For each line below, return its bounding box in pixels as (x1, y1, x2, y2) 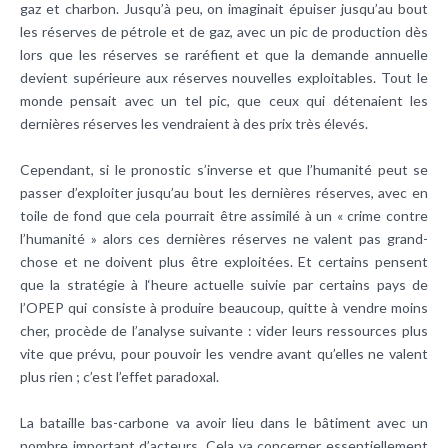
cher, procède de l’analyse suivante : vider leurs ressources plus (20, 322, 428, 340)
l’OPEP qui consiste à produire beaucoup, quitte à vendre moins (20, 299, 428, 317)
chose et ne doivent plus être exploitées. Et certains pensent (20, 253, 428, 271)
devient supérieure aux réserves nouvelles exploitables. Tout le (20, 69, 428, 87)
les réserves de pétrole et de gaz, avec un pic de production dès (20, 23, 428, 41)
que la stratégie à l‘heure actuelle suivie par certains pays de (20, 276, 428, 294)
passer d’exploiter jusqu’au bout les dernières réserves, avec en (20, 184, 428, 202)
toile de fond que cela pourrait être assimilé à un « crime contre (20, 207, 428, 225)
